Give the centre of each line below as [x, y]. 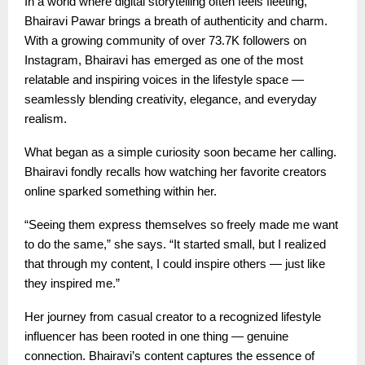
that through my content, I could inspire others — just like [175, 264]
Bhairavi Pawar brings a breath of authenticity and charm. [176, 21]
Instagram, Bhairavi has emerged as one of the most [164, 60]
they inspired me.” [72, 283]
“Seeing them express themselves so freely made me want [181, 224]
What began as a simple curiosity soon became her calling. [180, 152]
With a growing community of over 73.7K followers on [165, 40]
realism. [46, 119]
